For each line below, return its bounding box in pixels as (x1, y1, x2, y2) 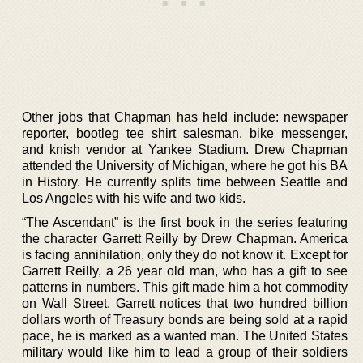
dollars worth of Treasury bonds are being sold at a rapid (22, 313, 348, 327)
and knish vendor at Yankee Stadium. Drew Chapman (22, 143, 348, 156)
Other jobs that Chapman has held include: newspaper (22, 110, 348, 124)
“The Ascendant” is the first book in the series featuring (22, 216, 348, 229)
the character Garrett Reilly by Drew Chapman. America (22, 232, 348, 246)
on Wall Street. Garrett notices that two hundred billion (22, 297, 348, 310)
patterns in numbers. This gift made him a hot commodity (22, 280, 348, 294)
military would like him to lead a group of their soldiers (22, 345, 348, 359)
